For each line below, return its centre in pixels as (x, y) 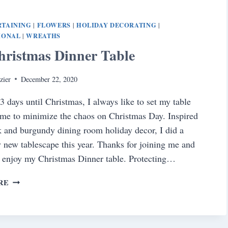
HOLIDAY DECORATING (116, 25)
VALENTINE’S (35, 8)
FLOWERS (54, 25)
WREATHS (43, 36)
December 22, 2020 (49, 79)
